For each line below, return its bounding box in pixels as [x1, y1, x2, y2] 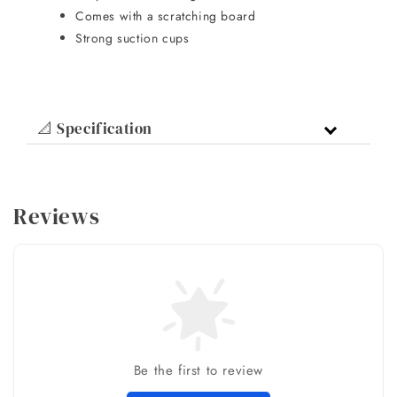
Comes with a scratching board [75, 7, 256, 26]
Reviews [13, 201, 100, 232]
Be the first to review [133, 361, 264, 381]
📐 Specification [37, 118, 152, 140]
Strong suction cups [75, 29, 190, 48]
